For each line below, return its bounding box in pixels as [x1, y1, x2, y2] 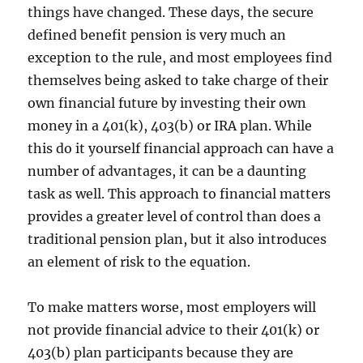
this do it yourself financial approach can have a [28, 139, 335, 156]
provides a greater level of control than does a [28, 207, 322, 224]
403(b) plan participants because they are [28, 344, 294, 361]
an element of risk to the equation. [28, 253, 251, 270]
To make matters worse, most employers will [28, 298, 317, 315]
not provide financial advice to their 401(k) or [28, 321, 320, 338]
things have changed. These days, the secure [28, 3, 314, 20]
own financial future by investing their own [28, 94, 307, 111]
